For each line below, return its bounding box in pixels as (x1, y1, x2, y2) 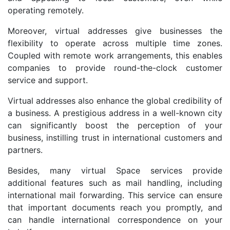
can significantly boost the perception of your (8, 120, 222, 131)
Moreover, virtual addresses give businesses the (8, 26, 222, 36)
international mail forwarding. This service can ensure (8, 190, 222, 201)
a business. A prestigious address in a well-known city (8, 108, 222, 119)
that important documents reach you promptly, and (8, 202, 222, 213)
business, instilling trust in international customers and (8, 132, 222, 143)
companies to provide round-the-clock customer (8, 63, 222, 73)
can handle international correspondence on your (8, 215, 222, 225)
